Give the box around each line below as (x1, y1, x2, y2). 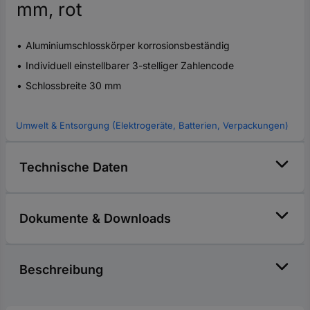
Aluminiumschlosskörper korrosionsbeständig (26, 39, 230, 51)
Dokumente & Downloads (19, 210, 171, 226)
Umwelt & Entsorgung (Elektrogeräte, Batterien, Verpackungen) (16, 119, 289, 131)
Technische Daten (19, 159, 128, 174)
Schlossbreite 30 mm (26, 79, 121, 91)
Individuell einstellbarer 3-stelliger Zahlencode (26, 59, 234, 71)
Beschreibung (19, 262, 103, 277)
